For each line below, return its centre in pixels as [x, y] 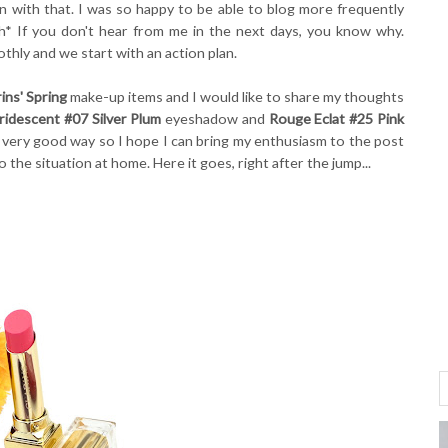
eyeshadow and [215, 118]
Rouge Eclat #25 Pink [336, 118]
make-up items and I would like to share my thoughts [235, 96]
